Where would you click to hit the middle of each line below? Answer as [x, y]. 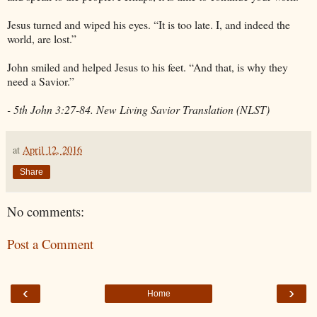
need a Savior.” [41, 81]
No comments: [46, 211]
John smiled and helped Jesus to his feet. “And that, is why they [148, 67]
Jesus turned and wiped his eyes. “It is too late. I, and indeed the [149, 24]
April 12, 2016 [52, 149]
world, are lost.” [42, 38]
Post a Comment [50, 244]
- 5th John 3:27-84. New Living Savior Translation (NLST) [138, 109]
